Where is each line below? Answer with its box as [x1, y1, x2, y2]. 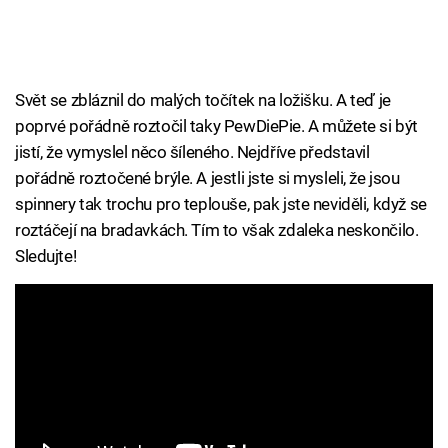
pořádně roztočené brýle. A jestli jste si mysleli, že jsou [15, 168, 400, 189]
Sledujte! [15, 246, 77, 267]
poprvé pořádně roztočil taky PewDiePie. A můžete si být [15, 116, 418, 137]
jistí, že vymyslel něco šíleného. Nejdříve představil [15, 142, 370, 163]
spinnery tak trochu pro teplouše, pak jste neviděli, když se [15, 194, 427, 215]
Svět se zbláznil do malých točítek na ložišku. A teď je [15, 90, 391, 111]
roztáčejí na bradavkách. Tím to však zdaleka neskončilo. [15, 220, 419, 241]
